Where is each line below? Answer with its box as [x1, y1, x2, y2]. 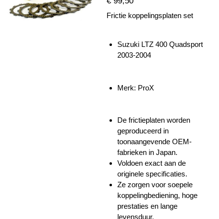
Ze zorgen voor [117, 180, 168, 189]
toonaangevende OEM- [117, 137, 192, 146]
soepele [168, 180, 193, 189]
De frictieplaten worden [117, 116, 190, 124]
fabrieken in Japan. [117, 148, 177, 156]
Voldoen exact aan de [117, 159, 186, 167]
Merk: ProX [117, 83, 154, 92]
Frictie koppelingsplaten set [106, 11, 193, 20]
